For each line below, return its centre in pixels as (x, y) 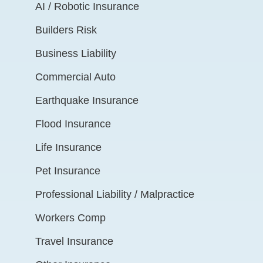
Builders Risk (66, 30)
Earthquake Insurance (87, 100)
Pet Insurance (68, 171)
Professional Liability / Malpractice (115, 194)
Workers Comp (70, 218)
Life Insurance (68, 147)
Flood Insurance (73, 124)
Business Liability (76, 53)
